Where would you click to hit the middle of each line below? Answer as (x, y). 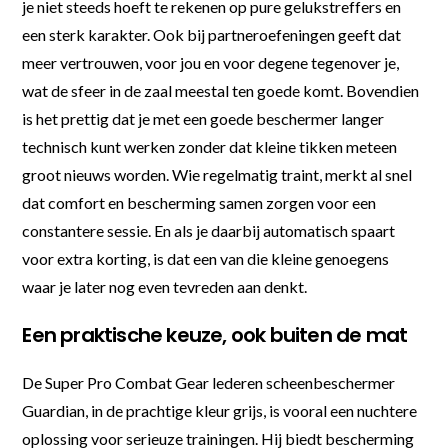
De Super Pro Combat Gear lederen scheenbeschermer (209, 382)
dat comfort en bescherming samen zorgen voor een (199, 202)
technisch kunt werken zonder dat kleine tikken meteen (210, 146)
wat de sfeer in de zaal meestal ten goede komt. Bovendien (221, 90)
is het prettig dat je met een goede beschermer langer (203, 118)
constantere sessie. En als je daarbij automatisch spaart (209, 230)
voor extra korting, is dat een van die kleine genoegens (206, 258)
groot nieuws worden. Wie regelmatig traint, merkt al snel (217, 174)
